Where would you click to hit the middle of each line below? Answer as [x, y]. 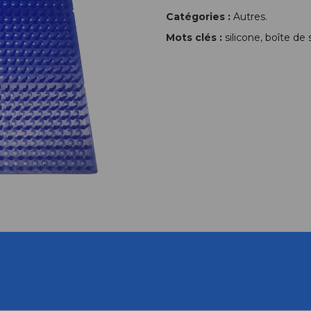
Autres [249, 17]
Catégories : [198, 17]
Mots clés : [194, 37]
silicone [243, 37]
